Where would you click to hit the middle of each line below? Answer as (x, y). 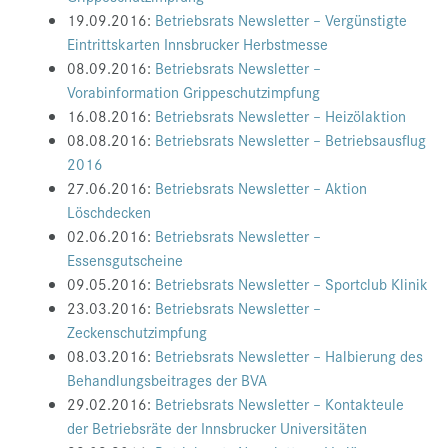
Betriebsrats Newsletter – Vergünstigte (281, 20)
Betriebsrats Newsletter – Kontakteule (279, 404)
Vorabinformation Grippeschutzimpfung (193, 92)
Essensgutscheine (125, 260)
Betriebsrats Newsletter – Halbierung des (289, 356)
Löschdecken (109, 212)
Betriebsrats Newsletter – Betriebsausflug (290, 140)
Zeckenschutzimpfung (137, 332)
